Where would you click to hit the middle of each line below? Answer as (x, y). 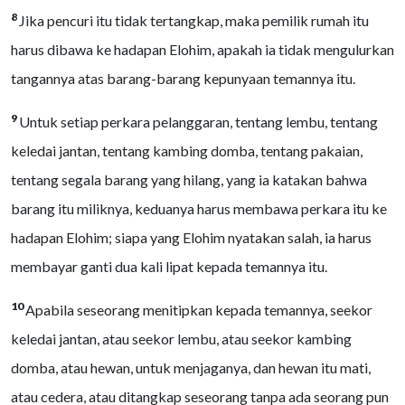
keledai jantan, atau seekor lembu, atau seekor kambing (181, 339)
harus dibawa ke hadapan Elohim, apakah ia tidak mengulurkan (202, 49)
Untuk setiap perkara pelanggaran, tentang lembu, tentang (198, 122)
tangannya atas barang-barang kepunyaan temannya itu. (183, 78)
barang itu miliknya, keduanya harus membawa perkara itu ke (199, 208)
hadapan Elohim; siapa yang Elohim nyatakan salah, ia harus (191, 237)
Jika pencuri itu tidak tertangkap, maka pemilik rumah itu (194, 20)
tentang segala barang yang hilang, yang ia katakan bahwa (189, 179)
